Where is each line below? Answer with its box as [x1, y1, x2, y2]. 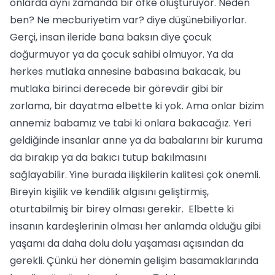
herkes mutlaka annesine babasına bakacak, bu [10, 64, 241, 79]
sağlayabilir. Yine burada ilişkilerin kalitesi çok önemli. [10, 168, 260, 182]
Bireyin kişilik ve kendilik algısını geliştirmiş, [10, 185, 209, 199]
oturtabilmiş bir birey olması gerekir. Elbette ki [10, 202, 234, 216]
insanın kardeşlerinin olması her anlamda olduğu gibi [10, 219, 261, 233]
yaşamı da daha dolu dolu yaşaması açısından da [10, 236, 244, 250]
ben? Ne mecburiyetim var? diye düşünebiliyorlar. [10, 13, 247, 27]
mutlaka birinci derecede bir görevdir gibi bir [10, 82, 223, 96]
